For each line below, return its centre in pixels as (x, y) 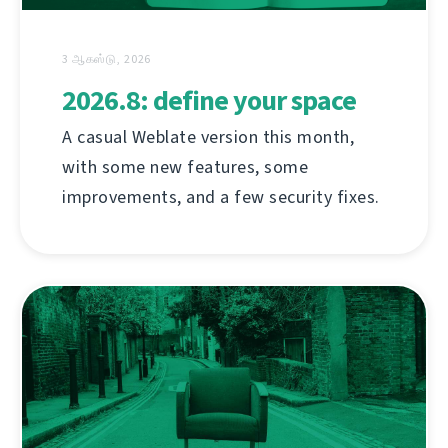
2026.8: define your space (209, 101)
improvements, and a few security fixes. (221, 197)
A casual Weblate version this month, (208, 137)
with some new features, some (185, 167)
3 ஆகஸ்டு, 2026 (107, 59)
